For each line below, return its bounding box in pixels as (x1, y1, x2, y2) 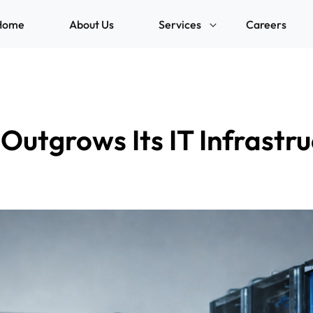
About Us (69, 17, 114, 31)
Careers (246, 17, 286, 31)
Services (159, 17, 201, 31)
